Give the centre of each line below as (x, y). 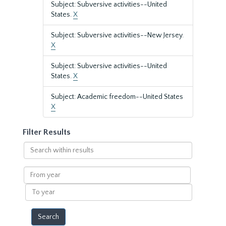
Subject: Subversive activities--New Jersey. (117, 35)
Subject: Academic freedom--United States (117, 97)
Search (34, 146)
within (33, 156)
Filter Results (47, 132)
